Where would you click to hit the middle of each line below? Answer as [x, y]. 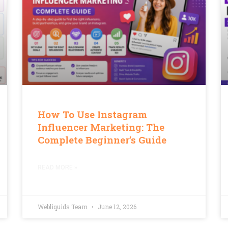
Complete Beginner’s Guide [102, 140]
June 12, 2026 [116, 207]
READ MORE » [58, 168]
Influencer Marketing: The [101, 127]
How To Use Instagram [92, 115]
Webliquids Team [63, 207]
